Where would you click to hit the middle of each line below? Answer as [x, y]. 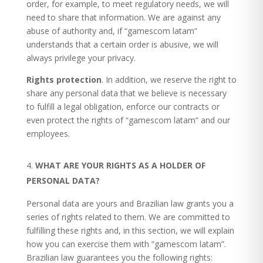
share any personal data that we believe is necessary [126, 93]
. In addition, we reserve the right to [169, 80]
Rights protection [64, 80]
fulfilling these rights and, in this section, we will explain [130, 230]
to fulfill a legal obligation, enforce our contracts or [123, 107]
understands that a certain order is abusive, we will [122, 44]
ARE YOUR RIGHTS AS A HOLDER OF [134, 165]
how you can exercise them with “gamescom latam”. [126, 244]
